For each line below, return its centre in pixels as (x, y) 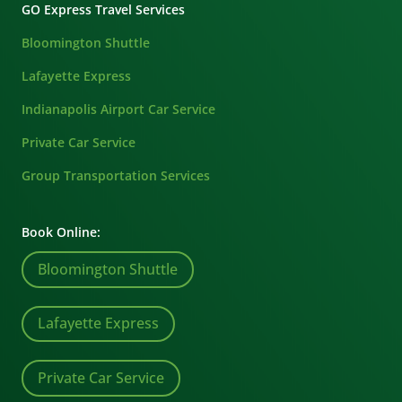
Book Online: (61, 232)
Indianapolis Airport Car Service (119, 109)
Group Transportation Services (116, 176)
